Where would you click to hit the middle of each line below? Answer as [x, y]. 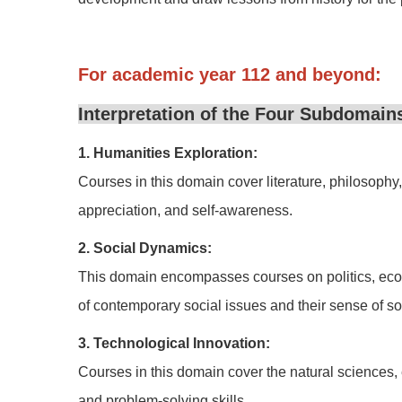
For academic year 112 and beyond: [230, 74]
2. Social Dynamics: [145, 248]
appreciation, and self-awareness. [185, 210]
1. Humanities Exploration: [168, 153]
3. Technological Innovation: [174, 343]
